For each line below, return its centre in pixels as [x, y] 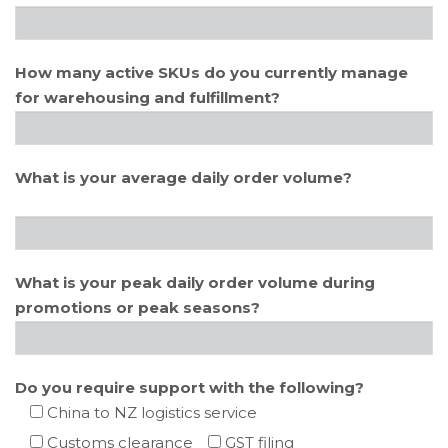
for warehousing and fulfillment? [147, 97]
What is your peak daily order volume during [195, 282]
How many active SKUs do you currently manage [211, 72]
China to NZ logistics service [152, 412]
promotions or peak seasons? [137, 307]
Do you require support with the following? [189, 387]
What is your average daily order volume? [183, 177]
